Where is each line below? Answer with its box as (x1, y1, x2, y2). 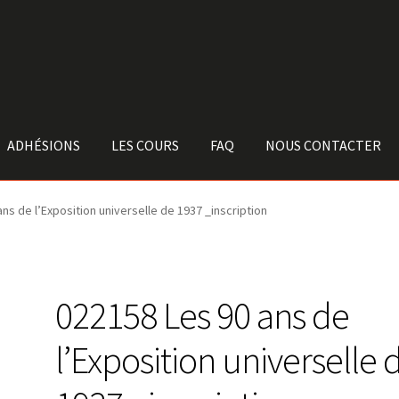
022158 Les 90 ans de (55, 292, 350, 339)
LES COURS (111, 135, 180, 154)
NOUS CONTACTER (265, 135, 382, 154)
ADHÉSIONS (7, 135, 81, 154)
